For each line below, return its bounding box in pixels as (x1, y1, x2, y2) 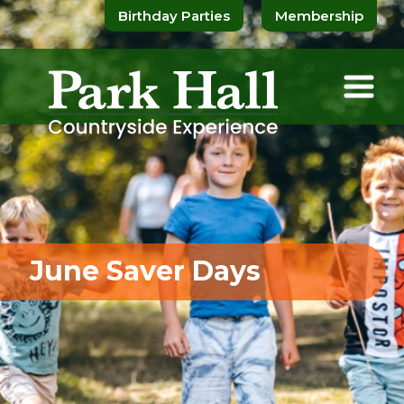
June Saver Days (30, 254, 262, 289)
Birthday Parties (118, 7, 230, 24)
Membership (275, 7, 363, 24)
